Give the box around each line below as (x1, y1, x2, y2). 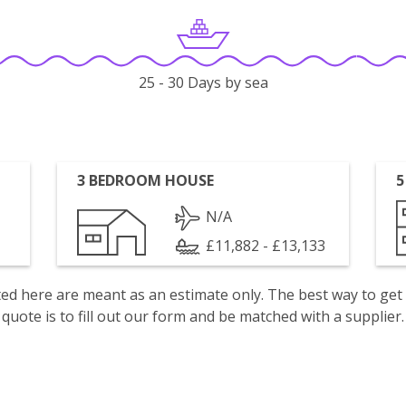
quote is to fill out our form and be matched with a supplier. (2, 306, 404, 326)
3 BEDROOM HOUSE (77, 170, 215, 190)
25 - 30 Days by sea (138, 72, 268, 93)
